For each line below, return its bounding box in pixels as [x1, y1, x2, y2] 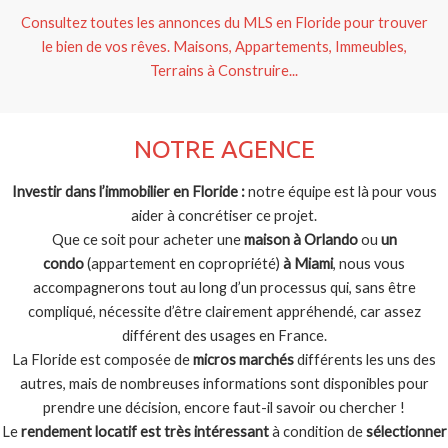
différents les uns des [294, 350, 436, 368]
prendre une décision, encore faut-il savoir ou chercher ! [43, 398, 405, 416]
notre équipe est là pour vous [244, 182, 437, 200]
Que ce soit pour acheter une [51, 230, 244, 248]
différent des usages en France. [121, 326, 327, 344]
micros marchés [193, 350, 294, 368]
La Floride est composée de [12, 350, 193, 368]
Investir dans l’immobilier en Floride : [11, 182, 245, 200]
